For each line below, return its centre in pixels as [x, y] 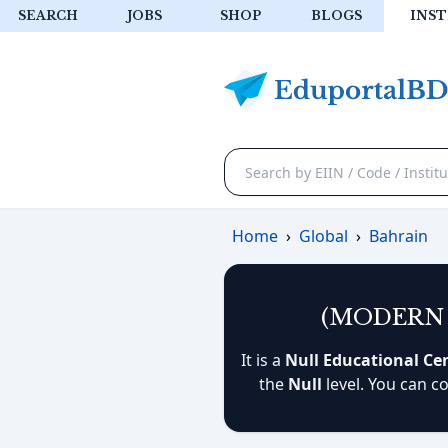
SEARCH [48, 15]
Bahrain [398, 236]
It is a [263, 360]
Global [323, 236]
